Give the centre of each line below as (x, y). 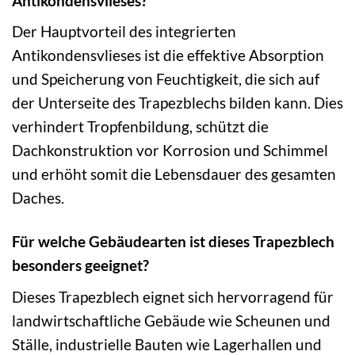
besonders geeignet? (80, 265)
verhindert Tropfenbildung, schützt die (140, 127)
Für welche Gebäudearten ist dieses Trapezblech (173, 242)
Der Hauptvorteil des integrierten (124, 32)
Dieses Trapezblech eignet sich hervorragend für (173, 296)
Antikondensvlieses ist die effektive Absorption (168, 55)
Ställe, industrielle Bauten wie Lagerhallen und (167, 344)
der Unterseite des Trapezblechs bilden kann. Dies (177, 103)
